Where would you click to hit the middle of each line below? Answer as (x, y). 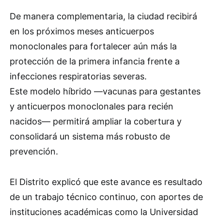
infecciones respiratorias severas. (78, 77)
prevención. (34, 152)
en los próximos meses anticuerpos (82, 31)
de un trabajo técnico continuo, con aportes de (106, 197)
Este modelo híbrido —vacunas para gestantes (105, 92)
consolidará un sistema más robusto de (90, 137)
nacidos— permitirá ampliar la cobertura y (96, 122)
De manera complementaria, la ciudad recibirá (103, 16)
